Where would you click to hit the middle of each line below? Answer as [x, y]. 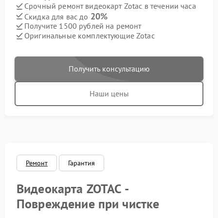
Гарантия [82, 163]
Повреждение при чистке [88, 203]
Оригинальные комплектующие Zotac [90, 36]
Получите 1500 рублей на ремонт [83, 26]
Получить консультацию [109, 68]
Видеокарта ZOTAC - [72, 188]
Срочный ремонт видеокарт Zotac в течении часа [110, 6]
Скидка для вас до [57, 16]
